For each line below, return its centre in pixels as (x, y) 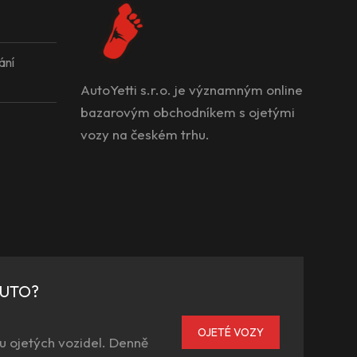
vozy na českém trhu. (145, 135)
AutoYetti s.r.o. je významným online (192, 90)
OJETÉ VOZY (231, 333)
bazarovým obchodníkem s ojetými (188, 112)
